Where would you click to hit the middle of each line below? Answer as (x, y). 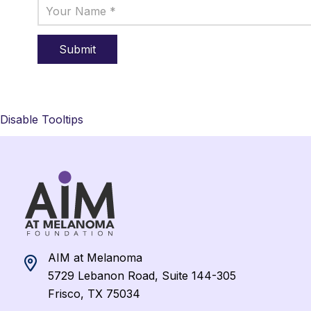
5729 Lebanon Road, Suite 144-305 (142, 276)
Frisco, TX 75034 (94, 294)
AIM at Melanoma (95, 258)
